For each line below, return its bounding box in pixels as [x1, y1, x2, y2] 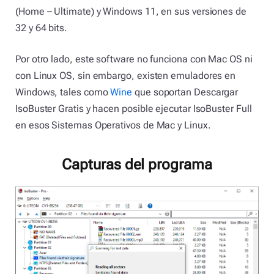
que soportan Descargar [132, 86, 239, 98]
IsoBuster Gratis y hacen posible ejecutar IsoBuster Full [15, 103, 252, 115]
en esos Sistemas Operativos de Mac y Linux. [15, 119, 211, 131]
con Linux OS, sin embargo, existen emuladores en [15, 70, 236, 82]
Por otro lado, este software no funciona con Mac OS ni [15, 53, 253, 65]
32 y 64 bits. [15, 21, 67, 34]
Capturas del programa [62, 155, 212, 173]
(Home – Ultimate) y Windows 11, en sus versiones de [15, 5, 246, 17]
